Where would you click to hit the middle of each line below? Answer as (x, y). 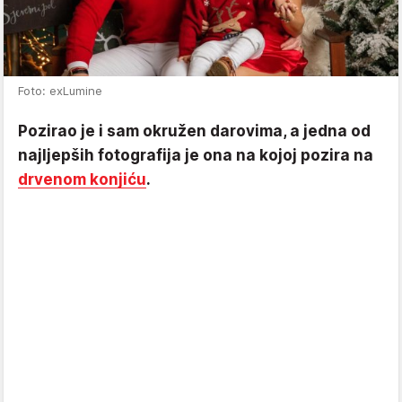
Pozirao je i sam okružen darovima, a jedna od (194, 131)
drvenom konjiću (82, 179)
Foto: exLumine (60, 91)
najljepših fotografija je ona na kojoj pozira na (196, 155)
